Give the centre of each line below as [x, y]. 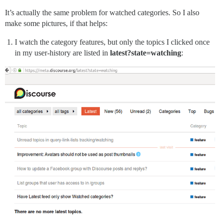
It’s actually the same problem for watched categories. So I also [102, 13]
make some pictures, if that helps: [56, 24]
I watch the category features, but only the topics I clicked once [112, 42]
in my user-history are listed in [62, 53]
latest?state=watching [146, 53]
